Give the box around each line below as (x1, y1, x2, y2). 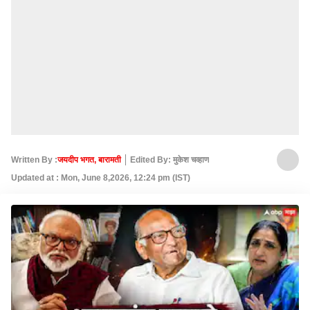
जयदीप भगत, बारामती (57, 155, 121, 165)
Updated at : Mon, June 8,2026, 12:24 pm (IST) (11, 173, 190, 183)
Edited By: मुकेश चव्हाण (130, 155, 209, 165)
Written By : (11, 155, 57, 165)
